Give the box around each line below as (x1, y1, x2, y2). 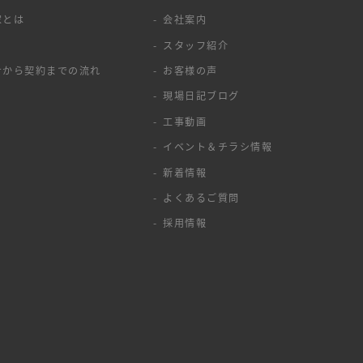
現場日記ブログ (163, 88, 240, 103)
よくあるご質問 (163, 190, 240, 204)
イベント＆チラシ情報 (163, 139, 272, 154)
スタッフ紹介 (163, 37, 229, 52)
